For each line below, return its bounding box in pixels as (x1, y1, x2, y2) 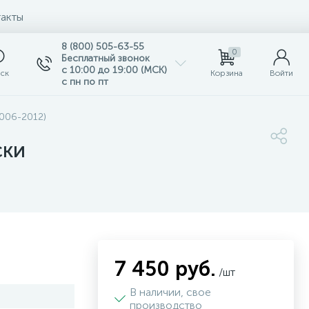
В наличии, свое (130, 286, 211, 299)
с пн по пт (61, 76, 108, 88)
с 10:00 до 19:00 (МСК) (61, 64, 167, 76)
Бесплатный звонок (61, 52, 150, 64)
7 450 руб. (114, 257, 216, 281)
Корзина (210, 68, 243, 78)
